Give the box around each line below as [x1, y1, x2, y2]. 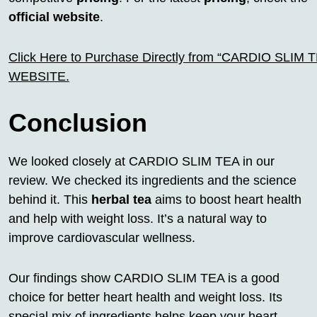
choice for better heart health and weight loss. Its [8, 289, 282, 304]
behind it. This [8, 192, 91, 207]
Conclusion [8, 108, 147, 137]
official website [8, 9, 100, 24]
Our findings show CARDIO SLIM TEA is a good [8, 270, 279, 285]
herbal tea [91, 192, 151, 207]
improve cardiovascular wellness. [8, 230, 195, 245]
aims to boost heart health [151, 192, 301, 207]
